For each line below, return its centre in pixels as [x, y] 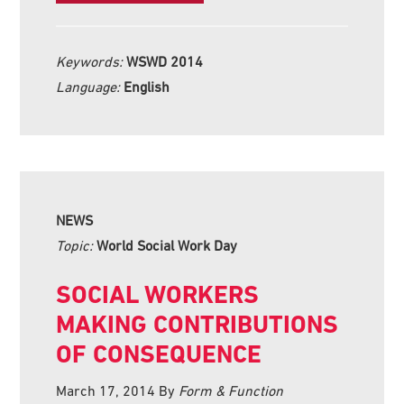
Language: [90, 86]
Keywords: [92, 61]
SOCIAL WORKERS [158, 294]
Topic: [77, 245]
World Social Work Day [167, 245]
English [147, 86]
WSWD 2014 [165, 61]
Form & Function [231, 390]
